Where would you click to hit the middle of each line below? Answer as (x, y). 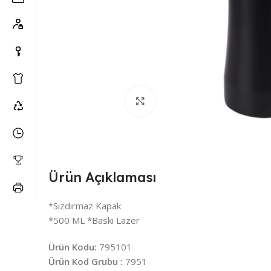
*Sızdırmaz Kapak (85, 205)
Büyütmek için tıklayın (202, 101)
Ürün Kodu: (73, 247)
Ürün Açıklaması (102, 177)
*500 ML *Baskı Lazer (94, 220)
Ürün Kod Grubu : (86, 261)
